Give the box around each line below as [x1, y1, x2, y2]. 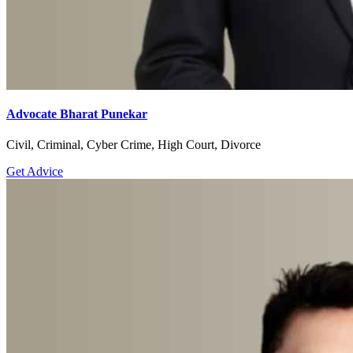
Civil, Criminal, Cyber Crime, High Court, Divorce [6, 137, 261, 151]
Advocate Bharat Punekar [6, 106, 147, 121]
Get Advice [6, 164, 63, 178]
